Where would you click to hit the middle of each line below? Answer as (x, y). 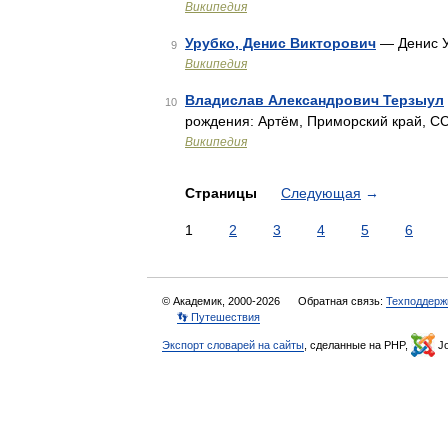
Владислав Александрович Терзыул (314, 100)
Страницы (223, 193)
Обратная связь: (342, 301)
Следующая (321, 193)
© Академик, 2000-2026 (222, 301)
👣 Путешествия (218, 317)
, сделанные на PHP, (357, 345)
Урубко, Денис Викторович (280, 43)
